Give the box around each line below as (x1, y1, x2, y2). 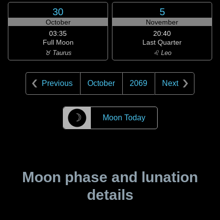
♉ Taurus (44, 49, 72, 56)
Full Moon (42, 38, 74, 46)
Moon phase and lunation (22, 169, 198, 185)
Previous (42, 79, 73, 87)
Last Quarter (142, 38, 182, 46)
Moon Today (102, 113, 145, 122)
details (86, 187, 134, 203)
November (146, 18, 178, 26)
